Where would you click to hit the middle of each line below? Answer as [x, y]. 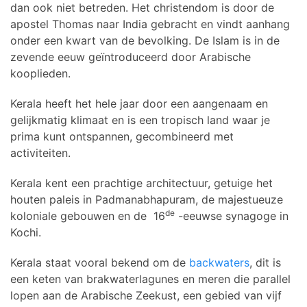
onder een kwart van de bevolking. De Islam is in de [145, 40]
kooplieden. [40, 73]
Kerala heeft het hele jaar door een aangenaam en [139, 103]
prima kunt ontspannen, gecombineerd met [122, 136]
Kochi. [27, 232]
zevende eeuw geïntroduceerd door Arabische [131, 57]
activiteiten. [42, 152]
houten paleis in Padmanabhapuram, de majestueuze [147, 199]
